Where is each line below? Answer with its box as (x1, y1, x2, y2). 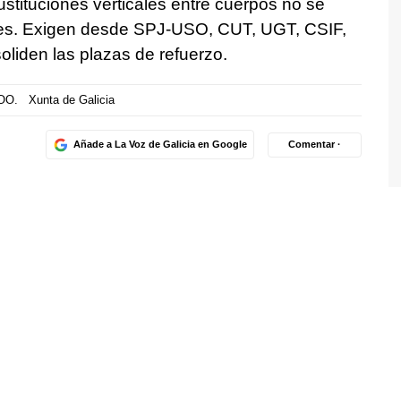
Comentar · (288, 139, 341, 150)
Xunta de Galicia (28, 93, 115, 107)
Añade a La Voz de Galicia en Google (73, 139, 247, 150)
